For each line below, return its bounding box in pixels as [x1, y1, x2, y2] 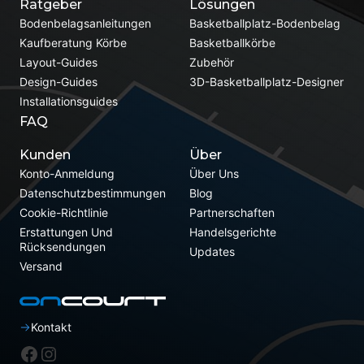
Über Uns [188, 167, 239, 180]
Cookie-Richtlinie [19, 206, 108, 219]
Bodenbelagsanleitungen [19, 16, 151, 30]
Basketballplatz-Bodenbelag [188, 16, 340, 30]
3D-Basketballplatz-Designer [188, 75, 344, 89]
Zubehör [188, 55, 234, 69]
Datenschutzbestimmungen [19, 186, 166, 200]
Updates [188, 245, 235, 258]
